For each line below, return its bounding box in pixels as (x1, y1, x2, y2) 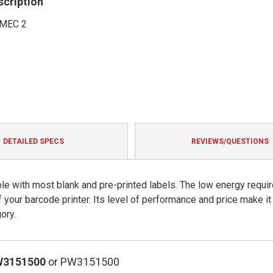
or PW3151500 (46, 255, 119, 269)
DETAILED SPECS (2, 137, 64, 146)
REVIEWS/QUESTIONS (191, 137, 269, 146)
